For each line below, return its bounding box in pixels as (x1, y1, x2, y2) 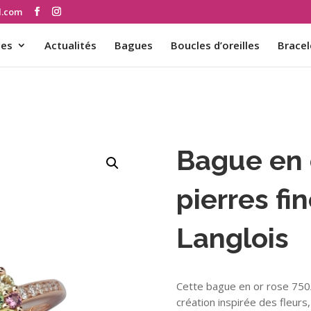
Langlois (176, 221, 289, 255)
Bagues (115, 37, 153, 52)
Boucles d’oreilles (171, 37, 260, 52)
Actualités (44, 37, 96, 52)
